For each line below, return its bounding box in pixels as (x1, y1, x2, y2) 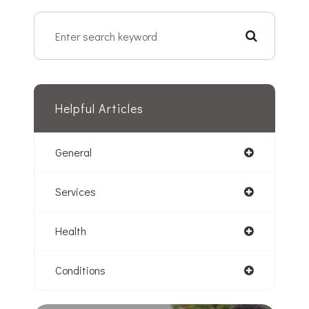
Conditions (55, 263, 106, 278)
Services (55, 184, 96, 199)
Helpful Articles (54, 100, 143, 117)
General (55, 145, 92, 160)
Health (55, 223, 86, 239)
